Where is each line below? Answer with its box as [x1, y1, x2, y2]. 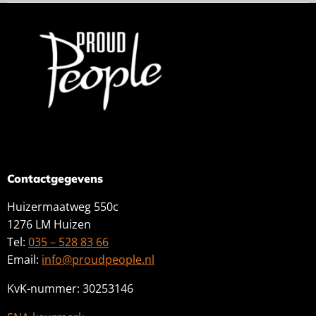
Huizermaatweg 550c [7, 199, 119, 215]
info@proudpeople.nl [42, 252, 154, 268]
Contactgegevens [7, 171, 103, 186]
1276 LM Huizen [7, 217, 91, 233]
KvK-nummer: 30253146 [7, 281, 133, 297]
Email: [7, 252, 42, 268]
